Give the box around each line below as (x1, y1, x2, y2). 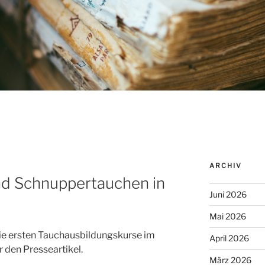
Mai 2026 (209, 211, 246, 221)
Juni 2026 (209, 189, 247, 199)
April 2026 (209, 233, 249, 243)
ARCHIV (209, 161, 242, 170)
